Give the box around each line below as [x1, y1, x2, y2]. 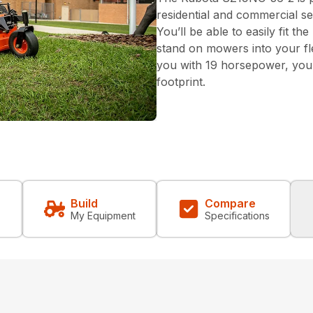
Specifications [204, 209, 270, 221]
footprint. [156, 74, 205, 89]
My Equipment [70, 209, 136, 221]
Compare [204, 196, 256, 210]
